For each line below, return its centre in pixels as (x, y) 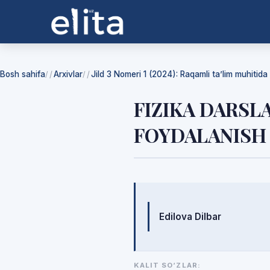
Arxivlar (68, 74)
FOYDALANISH (200, 135)
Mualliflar (193, 204)
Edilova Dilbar (190, 217)
